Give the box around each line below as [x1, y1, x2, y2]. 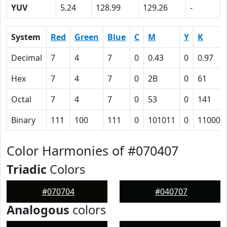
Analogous [7, 202, 69, 218]
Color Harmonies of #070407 [7, 142, 178, 159]
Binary [11, 115, 35, 126]
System [11, 31, 41, 43]
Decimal [11, 52, 42, 63]
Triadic [7, 161, 47, 177]
